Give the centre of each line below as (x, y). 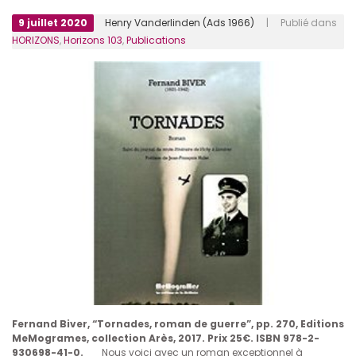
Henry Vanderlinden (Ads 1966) (180, 23)
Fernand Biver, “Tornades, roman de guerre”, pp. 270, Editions (178, 323)
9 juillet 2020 (53, 23)
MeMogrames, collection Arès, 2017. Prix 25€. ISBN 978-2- (166, 338)
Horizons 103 (93, 41)
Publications (156, 41)
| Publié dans (296, 23)
